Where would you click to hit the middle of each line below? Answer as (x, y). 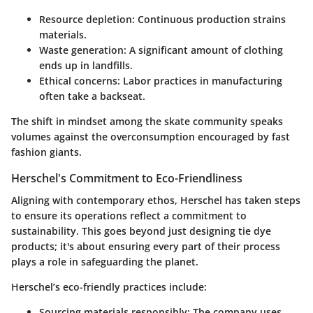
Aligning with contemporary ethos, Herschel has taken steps (156, 201)
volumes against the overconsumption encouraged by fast (151, 137)
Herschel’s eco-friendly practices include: (109, 287)
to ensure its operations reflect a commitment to (129, 216)
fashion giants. (46, 152)
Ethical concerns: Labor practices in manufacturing (161, 81)
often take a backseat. (92, 96)
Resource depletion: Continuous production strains (162, 20)
